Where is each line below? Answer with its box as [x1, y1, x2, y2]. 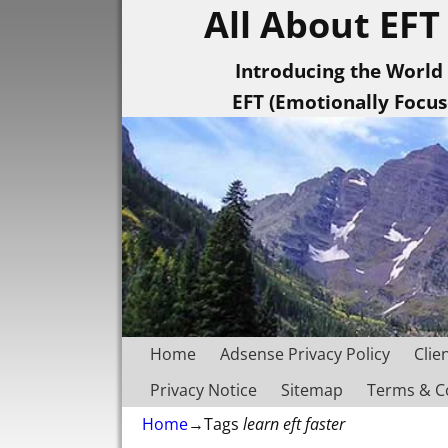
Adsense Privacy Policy [220, 343, 390, 366]
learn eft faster [243, 413, 345, 436]
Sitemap [281, 378, 343, 401]
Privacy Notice [150, 378, 257, 401]
